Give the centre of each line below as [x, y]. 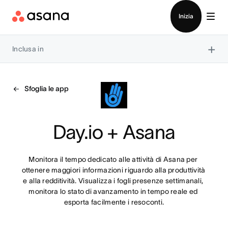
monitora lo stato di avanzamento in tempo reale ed [113, 191]
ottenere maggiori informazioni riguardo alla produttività [113, 170]
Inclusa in [28, 49]
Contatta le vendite [114, 6]
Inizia [186, 16]
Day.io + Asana [114, 132]
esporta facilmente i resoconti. [114, 202]
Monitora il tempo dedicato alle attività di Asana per [113, 159]
